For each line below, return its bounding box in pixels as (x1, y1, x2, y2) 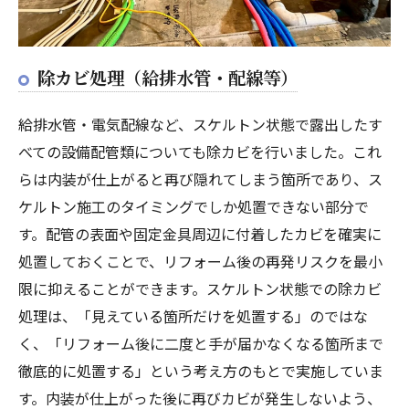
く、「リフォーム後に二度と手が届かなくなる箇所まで (18, 331, 383, 354)
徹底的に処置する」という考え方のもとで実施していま (18, 359, 383, 382)
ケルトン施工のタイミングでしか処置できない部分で (18, 194, 369, 217)
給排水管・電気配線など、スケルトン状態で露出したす (18, 112, 383, 135)
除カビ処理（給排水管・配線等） (37, 64, 298, 90)
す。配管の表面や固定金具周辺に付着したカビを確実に (18, 222, 382, 245)
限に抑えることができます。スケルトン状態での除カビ (18, 277, 382, 299)
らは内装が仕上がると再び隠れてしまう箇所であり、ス (18, 167, 383, 190)
